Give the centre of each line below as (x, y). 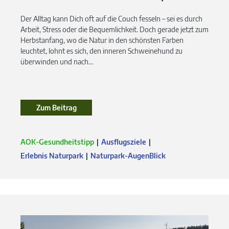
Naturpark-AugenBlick (128, 155)
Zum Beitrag (56, 107)
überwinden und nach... (57, 61)
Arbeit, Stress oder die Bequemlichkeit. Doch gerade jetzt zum (114, 29)
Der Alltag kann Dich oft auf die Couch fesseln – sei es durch (111, 18)
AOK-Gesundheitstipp (57, 142)
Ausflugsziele (124, 142)
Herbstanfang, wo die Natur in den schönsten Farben (102, 40)
